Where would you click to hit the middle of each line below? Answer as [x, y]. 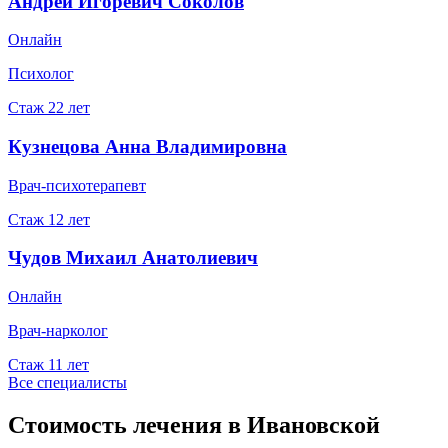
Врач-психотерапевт [77, 185]
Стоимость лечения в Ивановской [194, 425]
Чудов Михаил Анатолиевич [133, 258]
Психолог [41, 74]
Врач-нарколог [58, 331]
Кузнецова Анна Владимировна [147, 146]
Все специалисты [67, 383]
